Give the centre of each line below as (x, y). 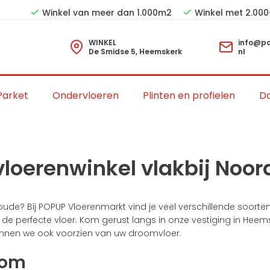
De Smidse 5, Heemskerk (136, 52)
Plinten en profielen (189, 96)
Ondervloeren (86, 96)
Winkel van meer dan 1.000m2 (107, 13)
